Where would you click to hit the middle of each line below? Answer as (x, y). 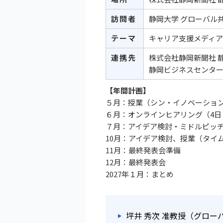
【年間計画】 (128, 90)
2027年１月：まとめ (140, 174)
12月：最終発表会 (136, 162)
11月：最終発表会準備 (143, 150)
